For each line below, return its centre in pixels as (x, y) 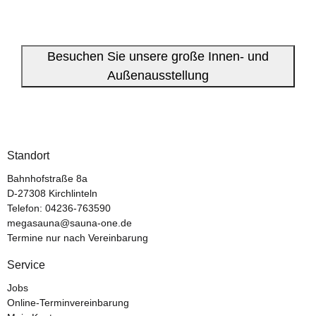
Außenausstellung (158, 75)
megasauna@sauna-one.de (69, 223)
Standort (28, 155)
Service (26, 265)
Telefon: (26, 208)
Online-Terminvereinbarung (68, 302)
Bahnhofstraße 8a (47, 178)
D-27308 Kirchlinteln (52, 193)
